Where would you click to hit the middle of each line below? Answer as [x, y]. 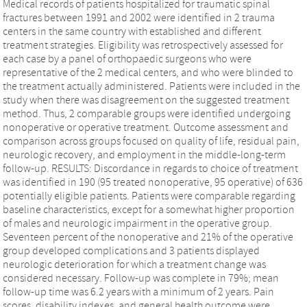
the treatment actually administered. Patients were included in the [151, 86]
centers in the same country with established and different [132, 31]
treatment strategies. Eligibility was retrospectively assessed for [143, 45]
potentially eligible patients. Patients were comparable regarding [149, 196]
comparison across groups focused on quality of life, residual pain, [151, 141]
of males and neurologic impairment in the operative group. [137, 223]
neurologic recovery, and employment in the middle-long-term [144, 155]
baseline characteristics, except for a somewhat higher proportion [149, 209]
